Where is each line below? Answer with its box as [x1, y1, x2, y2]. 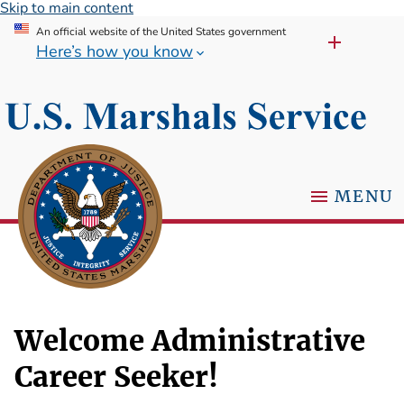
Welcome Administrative [14, 323, 365, 359]
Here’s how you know [36, 40, 193, 62]
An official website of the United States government [36, 24, 286, 39]
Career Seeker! [14, 359, 218, 395]
